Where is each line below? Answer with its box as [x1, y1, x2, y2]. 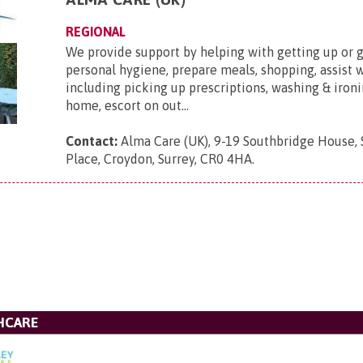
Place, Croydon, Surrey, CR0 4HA [66, 152, 253, 166]
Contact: [66, 134, 118, 148]
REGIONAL [66, 24, 126, 39]
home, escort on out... [66, 98, 190, 113]
